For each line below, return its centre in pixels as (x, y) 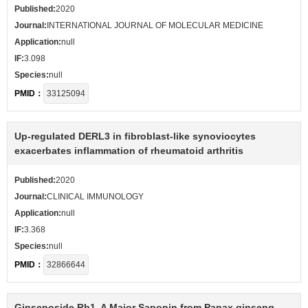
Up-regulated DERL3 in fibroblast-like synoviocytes (135, 136)
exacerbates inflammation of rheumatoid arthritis (129, 151)
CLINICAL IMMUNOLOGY (95, 197)
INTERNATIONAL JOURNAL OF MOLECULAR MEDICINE (155, 25)
